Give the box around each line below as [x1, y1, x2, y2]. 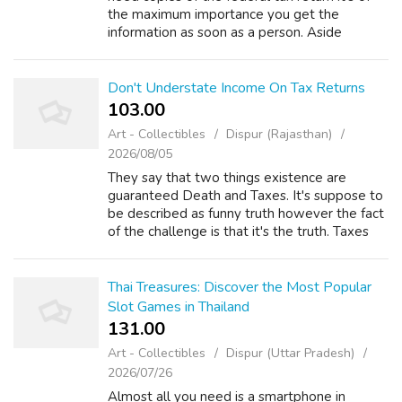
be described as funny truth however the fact [108, 205, 384, 223]
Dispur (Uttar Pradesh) [226, 345, 354, 362]
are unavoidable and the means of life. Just [108, 240, 368, 258]
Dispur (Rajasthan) [226, 126, 332, 143]
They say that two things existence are [108, 169, 346, 187]
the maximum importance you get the [108, 5, 339, 23]
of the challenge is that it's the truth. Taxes [108, 223, 369, 240]
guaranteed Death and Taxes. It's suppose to [108, 187, 383, 205]
